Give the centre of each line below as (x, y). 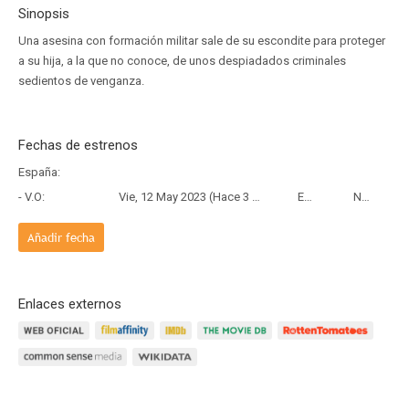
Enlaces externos (70, 304)
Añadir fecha (61, 237)
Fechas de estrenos (78, 145)
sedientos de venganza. (81, 81)
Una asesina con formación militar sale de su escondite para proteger (202, 41)
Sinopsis (44, 14)
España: (39, 172)
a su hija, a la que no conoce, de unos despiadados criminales (182, 61)
